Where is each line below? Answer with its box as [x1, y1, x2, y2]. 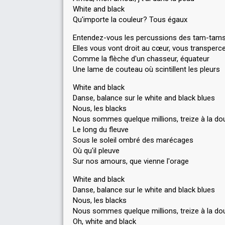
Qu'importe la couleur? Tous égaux [73, 15, 187, 24]
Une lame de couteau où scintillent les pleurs [73, 65, 220, 74]
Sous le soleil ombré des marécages [73, 136, 193, 145]
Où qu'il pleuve [73, 146, 120, 155]
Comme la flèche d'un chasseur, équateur [73, 54, 209, 63]
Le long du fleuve [73, 125, 129, 134]
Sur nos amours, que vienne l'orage [73, 157, 189, 166]
